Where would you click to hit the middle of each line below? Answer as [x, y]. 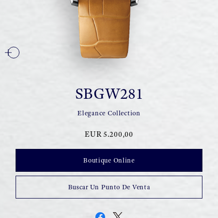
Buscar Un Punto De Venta [109, 187]
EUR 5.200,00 [109, 134]
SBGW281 [109, 93]
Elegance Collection [109, 113]
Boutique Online [109, 160]
